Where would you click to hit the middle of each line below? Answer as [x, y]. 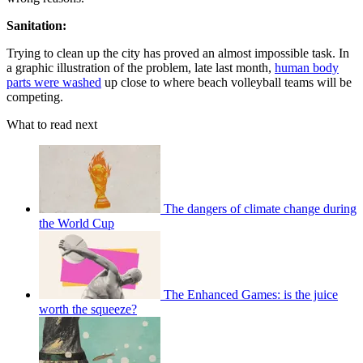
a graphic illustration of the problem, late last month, [141, 68]
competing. [35, 97]
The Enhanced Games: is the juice [251, 295]
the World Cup [77, 224]
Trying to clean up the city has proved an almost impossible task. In [178, 53]
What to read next [52, 125]
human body [307, 68]
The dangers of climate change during [260, 209]
